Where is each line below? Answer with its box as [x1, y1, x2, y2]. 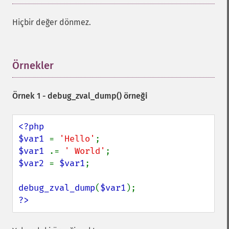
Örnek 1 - [12, 91, 48, 101]
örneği [122, 91, 148, 101]
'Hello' [59, 133, 95, 144]
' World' [64, 146, 105, 156]
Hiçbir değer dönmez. [12, 17, 91, 27]
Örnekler [12, 59, 54, 72]
